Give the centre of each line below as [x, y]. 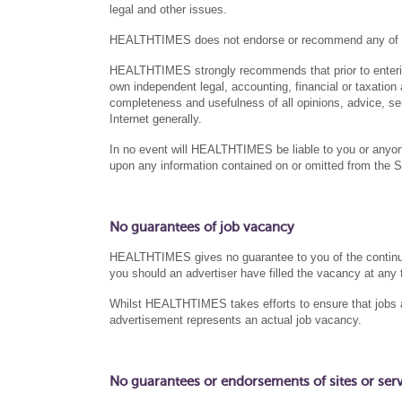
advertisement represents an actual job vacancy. [236, 320]
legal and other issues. [168, 9]
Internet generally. [156, 119]
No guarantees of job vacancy [202, 227]
